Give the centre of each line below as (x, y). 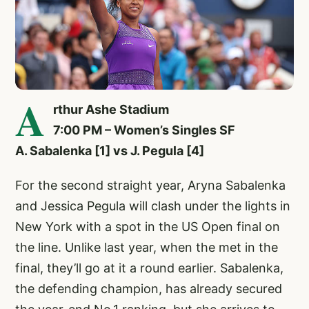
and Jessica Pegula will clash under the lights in (153, 206)
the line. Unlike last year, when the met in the (147, 248)
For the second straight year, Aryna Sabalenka (150, 186)
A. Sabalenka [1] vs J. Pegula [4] (110, 151)
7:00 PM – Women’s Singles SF (144, 130)
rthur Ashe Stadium (111, 110)
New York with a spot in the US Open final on (148, 227)
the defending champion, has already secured (149, 289)
